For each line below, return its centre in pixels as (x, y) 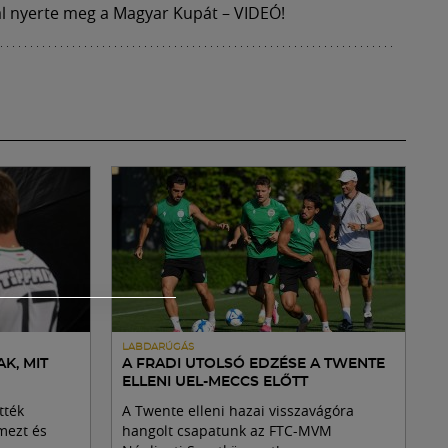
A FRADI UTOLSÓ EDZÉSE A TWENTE (253, 364)
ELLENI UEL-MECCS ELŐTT (215, 382)
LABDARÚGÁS (158, 347)
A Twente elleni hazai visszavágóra (238, 411)
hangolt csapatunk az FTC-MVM (227, 431)
